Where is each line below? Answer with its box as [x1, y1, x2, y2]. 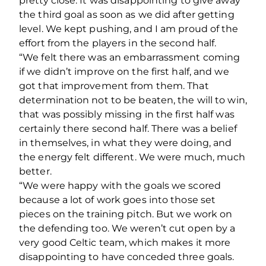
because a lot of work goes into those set [19, 194, 216, 205]
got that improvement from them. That [19, 80, 209, 91]
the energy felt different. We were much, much [19, 151, 246, 163]
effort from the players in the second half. [19, 37, 217, 49]
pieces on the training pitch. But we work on [19, 208, 233, 220]
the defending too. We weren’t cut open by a [19, 222, 236, 234]
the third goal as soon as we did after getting [19, 8, 235, 20]
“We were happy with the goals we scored [19, 179, 221, 191]
